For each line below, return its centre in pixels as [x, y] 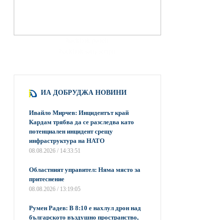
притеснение [47, 179]
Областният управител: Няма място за [85, 170]
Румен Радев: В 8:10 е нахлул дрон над [85, 208]
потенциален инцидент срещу [71, 131]
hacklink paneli [87, 41]
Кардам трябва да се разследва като [82, 122]
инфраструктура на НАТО [67, 141]
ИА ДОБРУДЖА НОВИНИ [82, 93]
